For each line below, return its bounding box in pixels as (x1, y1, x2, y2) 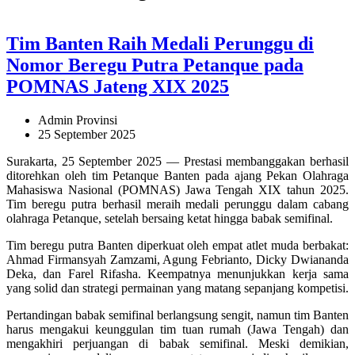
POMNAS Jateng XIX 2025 (6, 76, 229, 97)
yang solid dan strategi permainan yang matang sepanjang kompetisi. (6, 281, 349, 296)
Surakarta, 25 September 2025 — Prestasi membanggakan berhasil (6, 155, 349, 169)
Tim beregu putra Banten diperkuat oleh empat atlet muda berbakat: (6, 239, 349, 253)
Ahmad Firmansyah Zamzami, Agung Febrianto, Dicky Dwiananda (6, 253, 349, 267)
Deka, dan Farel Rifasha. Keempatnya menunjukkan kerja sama (6, 267, 349, 281)
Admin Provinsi (38, 113, 117, 128)
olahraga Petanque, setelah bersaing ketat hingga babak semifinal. (6, 212, 333, 226)
